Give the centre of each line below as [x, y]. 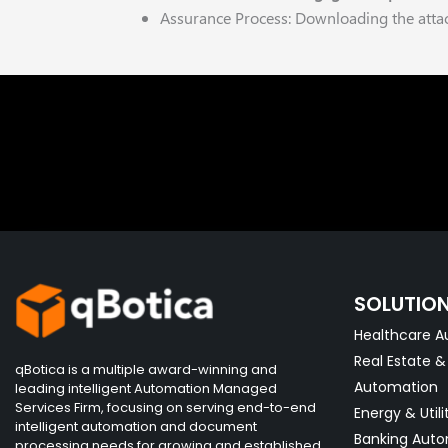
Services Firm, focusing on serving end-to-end [165, 407]
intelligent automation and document [136, 426]
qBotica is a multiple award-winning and [146, 369]
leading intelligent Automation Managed [146, 388]
